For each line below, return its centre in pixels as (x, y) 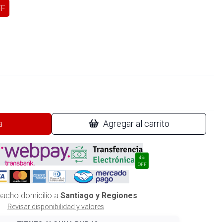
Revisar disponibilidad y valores (55, 207)
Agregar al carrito (136, 124)
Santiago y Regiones (99, 195)
